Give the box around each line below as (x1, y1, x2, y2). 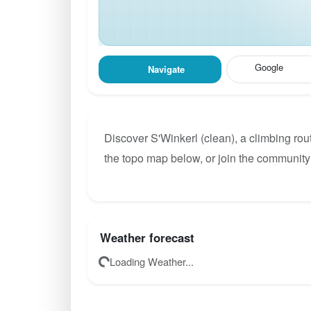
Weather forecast (100, 228, 195, 246)
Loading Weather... (110, 254, 194, 269)
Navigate (147, 62, 185, 76)
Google (254, 60, 283, 74)
